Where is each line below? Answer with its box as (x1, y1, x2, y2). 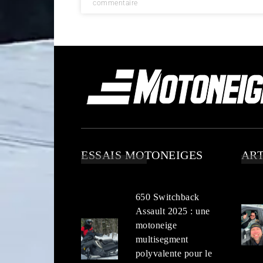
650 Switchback (135, 191, 200, 202)
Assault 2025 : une (135, 205, 210, 216)
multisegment (135, 234, 188, 244)
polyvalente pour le (135, 248, 213, 258)
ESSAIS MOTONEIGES (81, 148, 203, 161)
